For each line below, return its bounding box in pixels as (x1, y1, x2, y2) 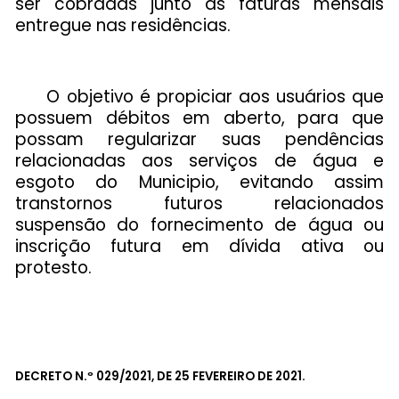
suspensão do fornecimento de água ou (15, 212, 384, 237)
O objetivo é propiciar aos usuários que (15, 84, 384, 109)
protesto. (15, 255, 92, 280)
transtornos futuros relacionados (15, 191, 384, 216)
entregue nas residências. (15, 12, 231, 37)
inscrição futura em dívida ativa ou (15, 233, 384, 258)
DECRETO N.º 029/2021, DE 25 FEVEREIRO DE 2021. (15, 367, 305, 385)
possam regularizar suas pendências (15, 126, 384, 151)
